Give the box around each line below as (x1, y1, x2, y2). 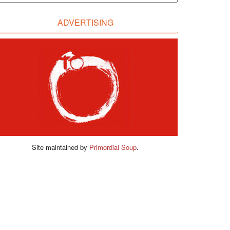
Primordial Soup (89, 142, 137, 152)
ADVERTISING (57, 16, 113, 28)
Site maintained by (32, 142, 89, 152)
